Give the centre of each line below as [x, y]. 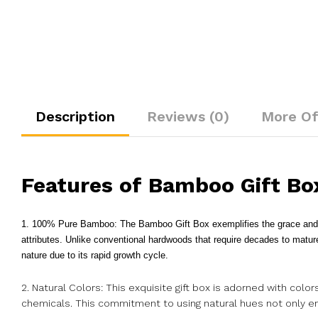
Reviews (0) [188, 116]
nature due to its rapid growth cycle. [95, 255]
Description [75, 116]
